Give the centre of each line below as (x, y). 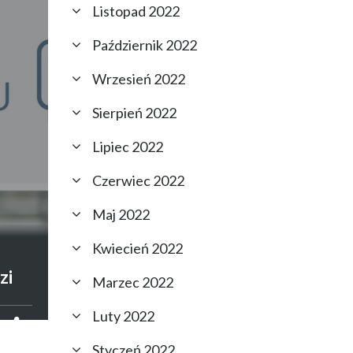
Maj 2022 (121, 214)
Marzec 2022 (133, 282)
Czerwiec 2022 (138, 180)
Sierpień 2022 (134, 113)
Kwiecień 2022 (137, 248)
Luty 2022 (123, 316)
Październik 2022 (145, 45)
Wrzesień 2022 (139, 79)
